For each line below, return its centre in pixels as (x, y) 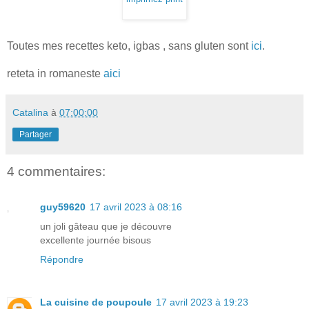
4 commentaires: (56, 171)
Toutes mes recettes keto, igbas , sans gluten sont (129, 46)
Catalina (30, 112)
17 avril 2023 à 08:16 (136, 207)
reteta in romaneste (55, 73)
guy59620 (63, 207)
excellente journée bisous (96, 240)
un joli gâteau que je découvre (106, 227)
